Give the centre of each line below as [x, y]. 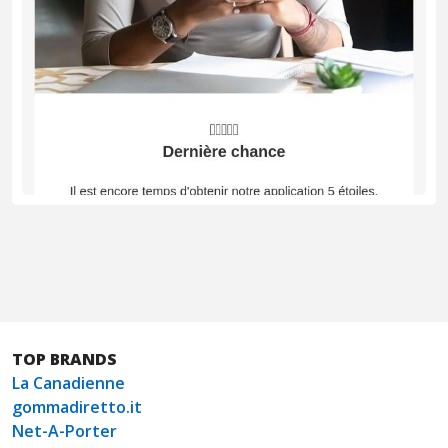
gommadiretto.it [77, 407]
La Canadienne [68, 383]
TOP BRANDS [64, 359]
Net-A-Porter [64, 431]
